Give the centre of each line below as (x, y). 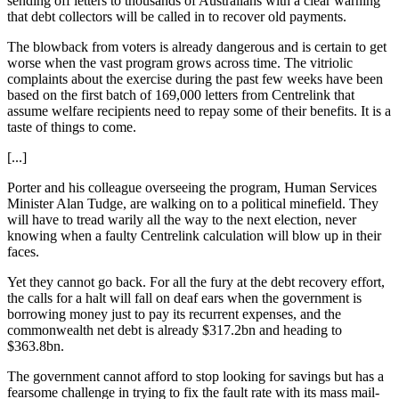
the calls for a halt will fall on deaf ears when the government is (184, 297)
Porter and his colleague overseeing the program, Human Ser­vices (192, 187)
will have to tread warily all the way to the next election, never (182, 219)
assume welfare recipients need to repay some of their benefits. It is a (199, 110)
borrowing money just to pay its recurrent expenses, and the (174, 313)
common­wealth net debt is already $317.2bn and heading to (175, 330)
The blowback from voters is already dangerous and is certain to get (197, 46)
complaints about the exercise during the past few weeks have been (195, 78)
